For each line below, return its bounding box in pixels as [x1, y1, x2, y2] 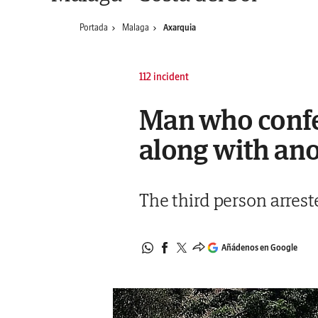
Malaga [122, 22, 149, 33]
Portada [79, 22, 108, 33]
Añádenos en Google [221, 242, 297, 253]
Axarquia [163, 22, 196, 33]
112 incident [138, 70, 189, 83]
